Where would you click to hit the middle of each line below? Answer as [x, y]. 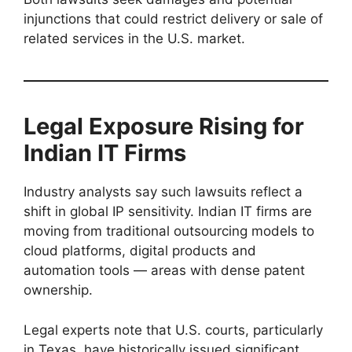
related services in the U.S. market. [134, 39]
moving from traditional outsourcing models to [169, 231]
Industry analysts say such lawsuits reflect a [163, 192]
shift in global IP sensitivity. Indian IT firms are [168, 212]
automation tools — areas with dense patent [164, 271]
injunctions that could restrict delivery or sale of [173, 19]
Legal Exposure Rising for [164, 126]
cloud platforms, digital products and [140, 251]
